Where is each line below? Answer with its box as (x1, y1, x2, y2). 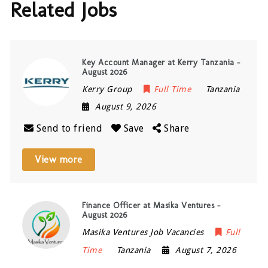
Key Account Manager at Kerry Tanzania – (82, 57, 240, 68)
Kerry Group (82, 84, 132, 94)
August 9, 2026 (95, 101, 157, 111)
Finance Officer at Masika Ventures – (82, 200, 221, 211)
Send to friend (36, 122, 103, 134)
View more (35, 153, 83, 165)
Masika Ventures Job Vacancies (82, 227, 204, 237)
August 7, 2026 (175, 245, 237, 255)
